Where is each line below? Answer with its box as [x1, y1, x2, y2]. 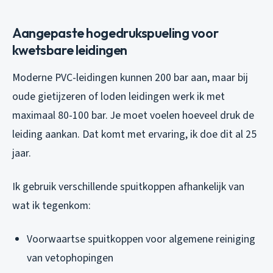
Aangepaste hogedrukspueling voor [12, 24, 219, 41]
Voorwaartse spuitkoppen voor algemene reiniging [27, 231, 255, 247]
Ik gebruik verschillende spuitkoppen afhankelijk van [12, 179, 244, 194]
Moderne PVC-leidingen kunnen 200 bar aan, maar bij [12, 69, 248, 85]
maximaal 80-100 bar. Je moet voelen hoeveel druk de [12, 107, 254, 123]
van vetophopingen [27, 250, 113, 266]
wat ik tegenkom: [12, 197, 91, 213]
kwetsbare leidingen [12, 41, 127, 58]
